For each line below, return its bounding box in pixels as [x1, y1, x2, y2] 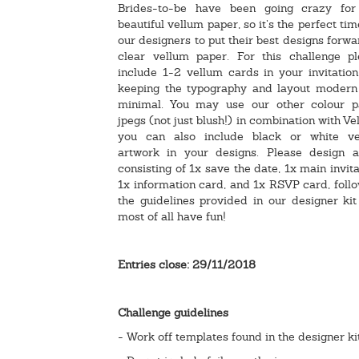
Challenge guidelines [118, 305, 228, 320]
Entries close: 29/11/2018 [118, 256, 256, 272]
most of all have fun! [118, 208, 229, 224]
